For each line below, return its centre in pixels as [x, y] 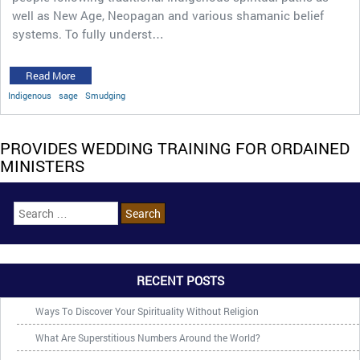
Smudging [105, 95]
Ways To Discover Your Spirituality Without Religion [147, 311]
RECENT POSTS [180, 280]
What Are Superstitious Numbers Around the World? [148, 337]
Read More [51, 75]
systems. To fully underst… [88, 33]
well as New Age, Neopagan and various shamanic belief [168, 15]
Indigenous [30, 95]
